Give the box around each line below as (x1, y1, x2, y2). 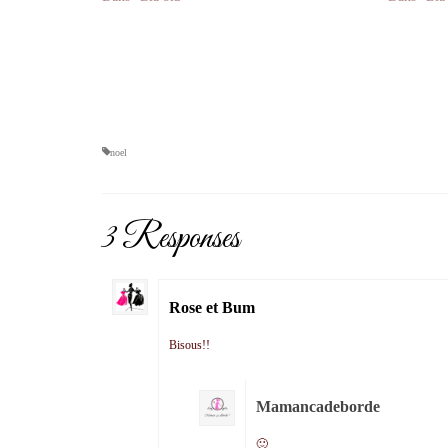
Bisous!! (169, 338, 210, 353)
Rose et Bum (169, 299, 255, 317)
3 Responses (102, 217, 240, 262)
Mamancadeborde (256, 398, 380, 416)
